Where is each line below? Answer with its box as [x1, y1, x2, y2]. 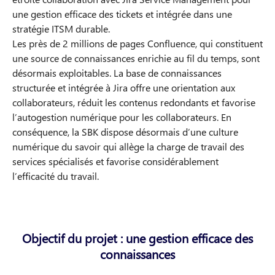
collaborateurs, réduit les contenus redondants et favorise [12, 96, 255, 109]
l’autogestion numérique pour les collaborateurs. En [12, 110, 231, 124]
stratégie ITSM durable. [12, 22, 110, 36]
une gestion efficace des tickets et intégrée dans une [12, 7, 232, 21]
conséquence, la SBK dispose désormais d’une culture [12, 125, 238, 139]
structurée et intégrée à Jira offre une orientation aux [12, 81, 235, 95]
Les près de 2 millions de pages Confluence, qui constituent [12, 37, 263, 50]
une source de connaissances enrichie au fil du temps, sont [12, 52, 260, 65]
